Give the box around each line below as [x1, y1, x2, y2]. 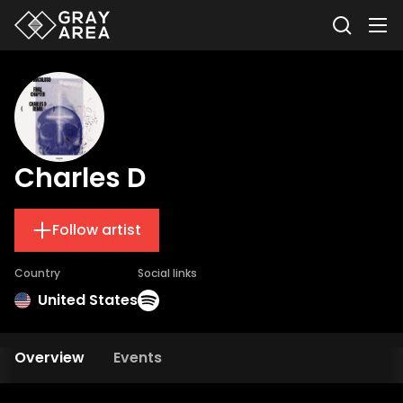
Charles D [14, 159, 146, 197]
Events [113, 347, 162, 368]
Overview [14, 347, 85, 368]
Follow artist [52, 219, 141, 240]
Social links [138, 265, 197, 281]
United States [38, 290, 138, 310]
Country [14, 265, 60, 281]
